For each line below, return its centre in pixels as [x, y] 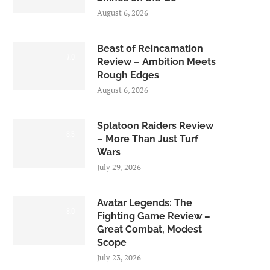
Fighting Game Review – [154, 216]
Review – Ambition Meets [156, 61]
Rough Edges [128, 75]
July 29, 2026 [119, 167]
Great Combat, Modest [149, 229]
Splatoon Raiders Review [155, 125]
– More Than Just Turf [148, 139]
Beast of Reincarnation [150, 48]
